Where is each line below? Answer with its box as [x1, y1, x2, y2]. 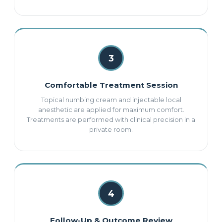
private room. [89, 126, 133, 133]
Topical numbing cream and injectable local [41, 96, 181, 104]
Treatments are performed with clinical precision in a [27, 116, 195, 123]
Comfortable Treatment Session [44, 80, 178, 90]
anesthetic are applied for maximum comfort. [38, 106, 184, 113]
